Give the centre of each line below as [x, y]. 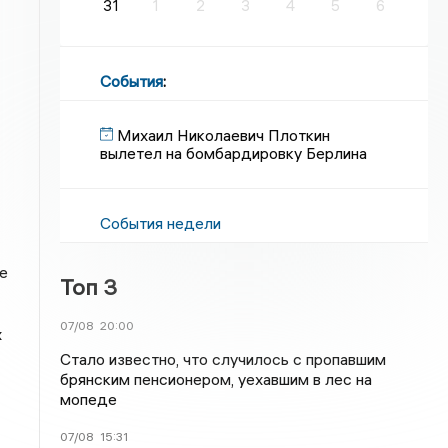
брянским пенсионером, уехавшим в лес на [216, 379]
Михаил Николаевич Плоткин [224, 135]
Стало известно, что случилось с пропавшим [223, 359]
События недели [161, 223]
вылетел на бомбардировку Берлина [234, 153]
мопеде [89, 399]
